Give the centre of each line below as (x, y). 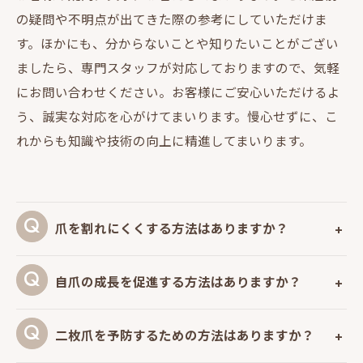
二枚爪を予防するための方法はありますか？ (185, 335)
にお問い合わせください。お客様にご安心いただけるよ (178, 93)
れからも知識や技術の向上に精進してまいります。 (164, 141)
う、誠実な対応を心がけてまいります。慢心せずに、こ (177, 117)
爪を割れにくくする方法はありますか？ (172, 228)
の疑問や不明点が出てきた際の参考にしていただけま (172, 20)
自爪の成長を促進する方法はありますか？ (179, 282)
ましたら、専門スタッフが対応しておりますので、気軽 (178, 68)
